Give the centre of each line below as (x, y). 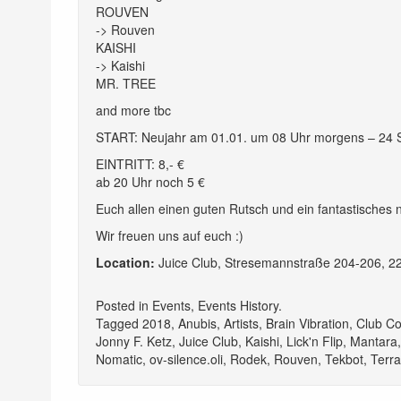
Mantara (374, 341)
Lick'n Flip (315, 341)
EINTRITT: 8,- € (140, 163)
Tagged (119, 323)
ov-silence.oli (186, 358)
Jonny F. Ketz (134, 341)
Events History (238, 305)
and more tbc (133, 110)
